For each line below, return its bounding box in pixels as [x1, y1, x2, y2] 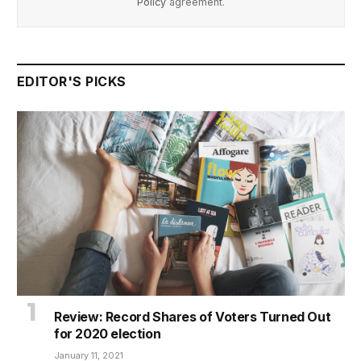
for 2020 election [54, 326, 161, 342]
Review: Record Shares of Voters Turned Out [54, 309, 331, 326]
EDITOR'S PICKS [17, 73, 127, 90]
